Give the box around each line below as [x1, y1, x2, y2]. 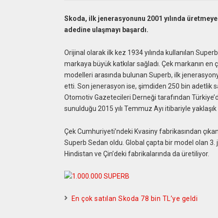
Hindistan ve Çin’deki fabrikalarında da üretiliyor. [64, 149, 209, 158]
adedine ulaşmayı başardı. [64, 26, 148, 34]
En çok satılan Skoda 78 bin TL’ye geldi [71, 195, 198, 203]
